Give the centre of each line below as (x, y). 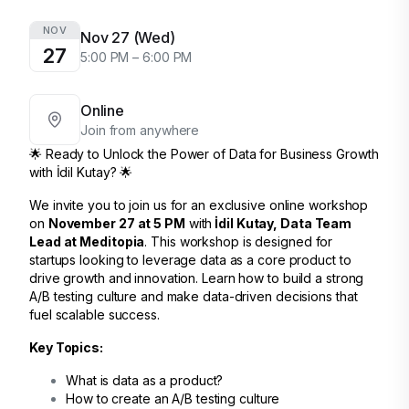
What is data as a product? (145, 380)
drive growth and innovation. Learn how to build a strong (197, 278)
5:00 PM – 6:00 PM (136, 57)
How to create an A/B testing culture (173, 399)
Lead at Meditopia (87, 241)
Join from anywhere (140, 130)
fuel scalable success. (94, 315)
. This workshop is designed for (239, 241)
